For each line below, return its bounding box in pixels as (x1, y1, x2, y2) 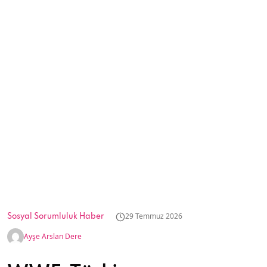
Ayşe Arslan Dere (24, 231, 82, 241)
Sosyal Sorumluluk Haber (7, 213, 104, 221)
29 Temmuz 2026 (125, 211, 182, 221)
